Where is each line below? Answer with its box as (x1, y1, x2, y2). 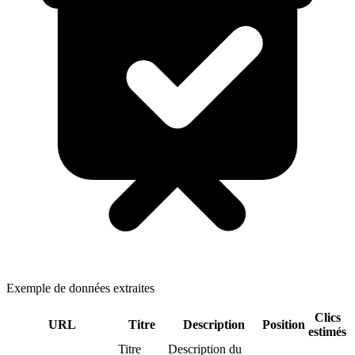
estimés (308, 325, 346, 338)
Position (262, 318, 305, 331)
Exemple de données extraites (6, 281, 155, 295)
